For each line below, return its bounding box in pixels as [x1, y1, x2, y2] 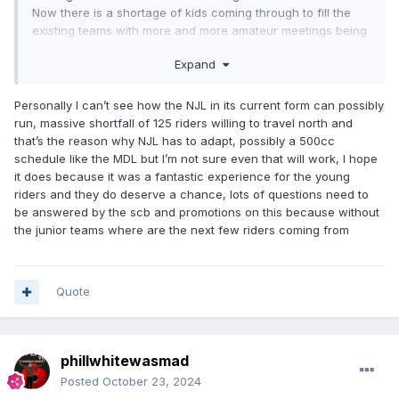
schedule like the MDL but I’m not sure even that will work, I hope [14, 151, 378, 166]
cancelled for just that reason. [32, 41, 200, 56]
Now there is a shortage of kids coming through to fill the [32, 5, 351, 20]
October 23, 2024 [102, 374, 201, 389]
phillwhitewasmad [61, 352, 189, 370]
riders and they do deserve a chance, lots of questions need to [14, 186, 369, 201]
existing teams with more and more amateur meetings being [32, 23, 367, 38]
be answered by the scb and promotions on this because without [14, 204, 379, 219]
